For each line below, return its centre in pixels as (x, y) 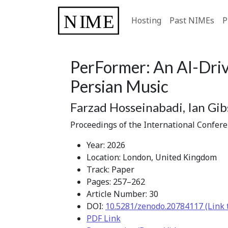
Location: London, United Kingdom (152, 157)
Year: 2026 (106, 145)
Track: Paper (110, 169)
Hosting (146, 21)
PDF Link (104, 218)
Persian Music (119, 86)
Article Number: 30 (122, 194)
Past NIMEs (192, 21)
